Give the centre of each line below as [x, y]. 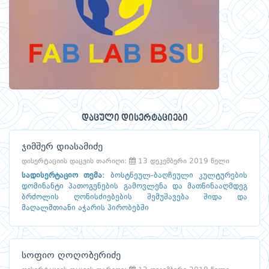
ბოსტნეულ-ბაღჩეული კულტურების [179, 176]
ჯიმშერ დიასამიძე [62, 147]
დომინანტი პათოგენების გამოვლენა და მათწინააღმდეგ [134, 187]
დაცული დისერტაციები [134, 119]
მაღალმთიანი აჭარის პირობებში [85, 208]
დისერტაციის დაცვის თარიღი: [75, 162]
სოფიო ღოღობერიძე [71, 256]
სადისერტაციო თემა [62, 176]
